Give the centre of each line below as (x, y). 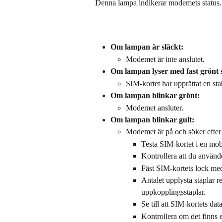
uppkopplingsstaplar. (173, 192)
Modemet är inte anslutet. (165, 59)
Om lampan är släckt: (147, 47)
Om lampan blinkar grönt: (155, 96)
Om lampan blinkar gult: (152, 120)
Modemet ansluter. (155, 108)
